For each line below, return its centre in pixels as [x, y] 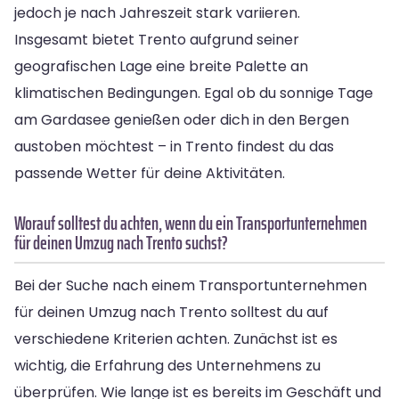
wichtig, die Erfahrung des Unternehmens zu [167, 365]
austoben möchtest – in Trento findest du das [174, 146]
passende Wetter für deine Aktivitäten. [150, 173]
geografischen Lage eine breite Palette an [161, 66]
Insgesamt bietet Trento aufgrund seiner [157, 39]
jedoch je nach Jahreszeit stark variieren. [157, 12]
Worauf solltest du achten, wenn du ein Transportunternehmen [191, 223]
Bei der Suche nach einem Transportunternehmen [191, 285]
